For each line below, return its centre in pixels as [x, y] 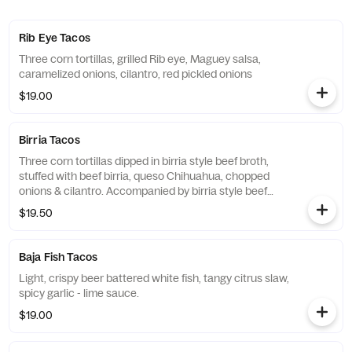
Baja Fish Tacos [59, 257]
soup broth [46, 206]
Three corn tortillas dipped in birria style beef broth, [144, 161]
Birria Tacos [49, 140]
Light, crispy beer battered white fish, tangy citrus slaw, [154, 278]
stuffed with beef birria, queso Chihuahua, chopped [144, 176]
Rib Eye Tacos [55, 38]
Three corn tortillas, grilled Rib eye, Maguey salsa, [140, 59]
